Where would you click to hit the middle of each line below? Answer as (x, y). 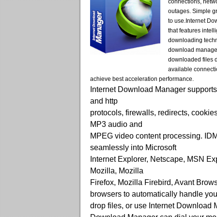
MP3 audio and (116, 124)
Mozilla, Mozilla (117, 171)
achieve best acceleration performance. (142, 79)
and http (104, 101)
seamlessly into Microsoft (133, 147)
